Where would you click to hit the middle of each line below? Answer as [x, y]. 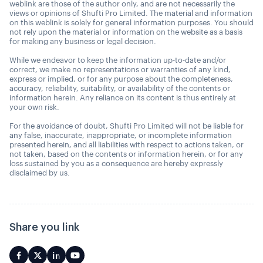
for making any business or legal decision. [83, 41]
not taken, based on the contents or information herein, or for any [126, 154]
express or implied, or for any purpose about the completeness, [121, 79]
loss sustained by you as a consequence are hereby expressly [116, 163]
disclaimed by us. [40, 173]
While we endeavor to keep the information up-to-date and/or [118, 60]
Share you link [44, 227]
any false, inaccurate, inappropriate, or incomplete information [121, 135]
